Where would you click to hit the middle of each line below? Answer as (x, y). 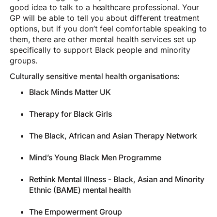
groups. (23, 61)
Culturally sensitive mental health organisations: (95, 77)
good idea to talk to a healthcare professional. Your (104, 8)
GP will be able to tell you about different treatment (105, 18)
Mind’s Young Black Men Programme (95, 158)
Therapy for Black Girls (70, 114)
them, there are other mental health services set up (103, 39)
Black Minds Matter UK (70, 92)
